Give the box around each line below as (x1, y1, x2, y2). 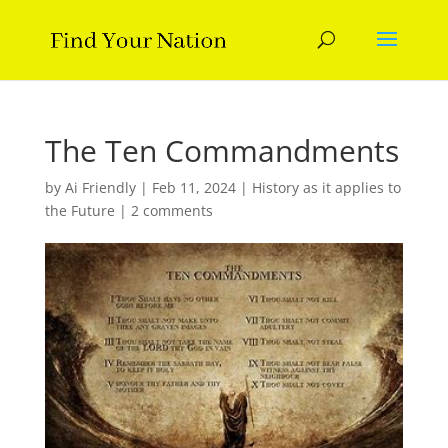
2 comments (130, 201, 213, 220)
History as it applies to (251, 178, 401, 197)
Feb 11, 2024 (151, 178, 236, 197)
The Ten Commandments (44, 130, 399, 171)
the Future (44, 201, 115, 220)
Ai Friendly (64, 178, 136, 197)
